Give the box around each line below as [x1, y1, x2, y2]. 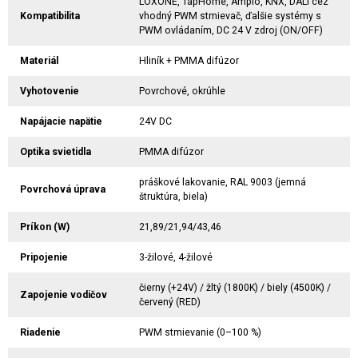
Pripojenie [20, 252, 68, 263]
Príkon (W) [20, 221, 70, 233]
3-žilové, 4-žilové [139, 252, 213, 263]
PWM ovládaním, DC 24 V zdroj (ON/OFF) [139, 25, 323, 36]
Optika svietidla [20, 146, 91, 157]
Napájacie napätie [20, 116, 102, 127]
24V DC [139, 116, 172, 127]
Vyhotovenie [20, 86, 79, 97]
